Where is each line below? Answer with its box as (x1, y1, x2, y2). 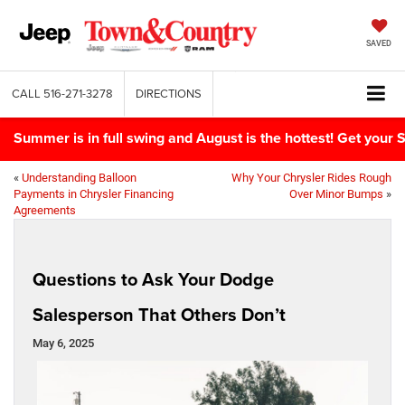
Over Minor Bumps (289, 186, 383, 201)
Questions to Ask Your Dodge (33, 265, 274, 292)
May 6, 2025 (33, 335, 94, 350)
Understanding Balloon (22, 170, 137, 184)
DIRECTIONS (136, 85, 202, 101)
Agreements (14, 202, 76, 217)
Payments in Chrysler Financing (14, 186, 174, 201)
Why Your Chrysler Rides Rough (231, 170, 391, 184)
